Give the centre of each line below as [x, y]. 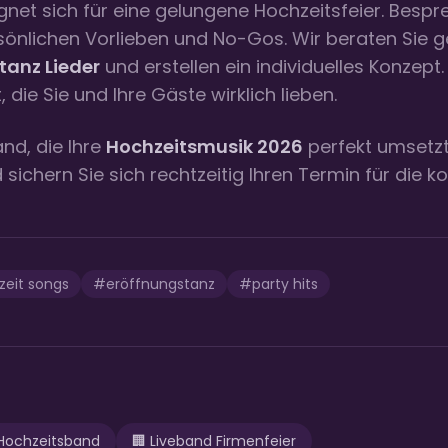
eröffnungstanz [160, 284]
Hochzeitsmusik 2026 [204, 147]
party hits [285, 284]
